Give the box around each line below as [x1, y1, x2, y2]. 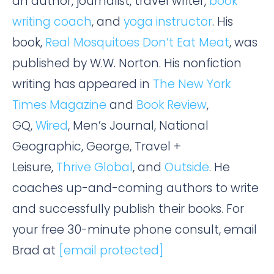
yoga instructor [124, 13, 212, 30]
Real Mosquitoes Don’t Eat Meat [45, 34, 229, 51]
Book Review [136, 96, 207, 113]
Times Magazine [12, 96, 106, 113]
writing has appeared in [12, 75, 153, 92]
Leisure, [12, 158, 56, 176]
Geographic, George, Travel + [12, 138, 181, 155]
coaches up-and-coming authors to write [12, 179, 259, 196]
